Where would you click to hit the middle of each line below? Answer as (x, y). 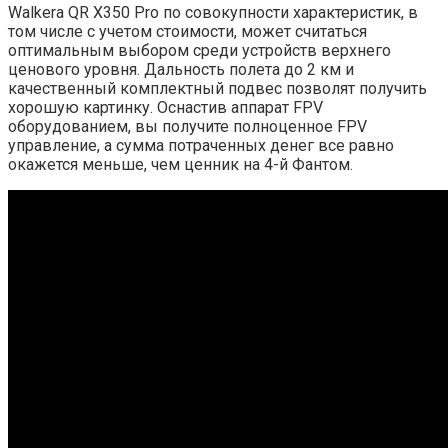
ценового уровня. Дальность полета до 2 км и (181, 70)
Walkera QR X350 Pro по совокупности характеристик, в (213, 13)
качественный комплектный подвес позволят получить (217, 89)
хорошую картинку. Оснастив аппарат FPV (165, 108)
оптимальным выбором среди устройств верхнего (199, 51)
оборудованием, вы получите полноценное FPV (187, 127)
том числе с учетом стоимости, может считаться (187, 32)
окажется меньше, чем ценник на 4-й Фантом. (180, 165)
